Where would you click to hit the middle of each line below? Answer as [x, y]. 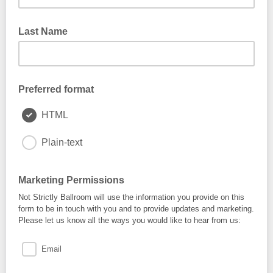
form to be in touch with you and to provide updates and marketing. [136, 209]
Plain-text [62, 142]
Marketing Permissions [71, 180]
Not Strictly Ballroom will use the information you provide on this [131, 197]
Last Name [43, 31]
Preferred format [56, 89]
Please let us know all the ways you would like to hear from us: [129, 220]
